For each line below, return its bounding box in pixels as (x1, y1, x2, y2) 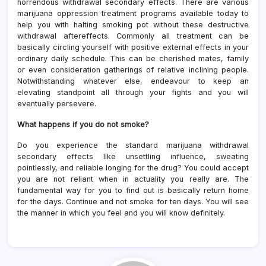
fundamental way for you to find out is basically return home (17, 185, 249, 195)
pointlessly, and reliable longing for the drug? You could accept (17, 163, 249, 172)
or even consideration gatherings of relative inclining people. (17, 65, 249, 74)
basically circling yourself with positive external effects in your (17, 42, 249, 52)
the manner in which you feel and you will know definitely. (17, 208, 225, 217)
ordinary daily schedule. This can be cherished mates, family (17, 53, 249, 63)
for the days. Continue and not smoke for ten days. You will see (17, 197, 249, 206)
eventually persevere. (17, 99, 96, 108)
